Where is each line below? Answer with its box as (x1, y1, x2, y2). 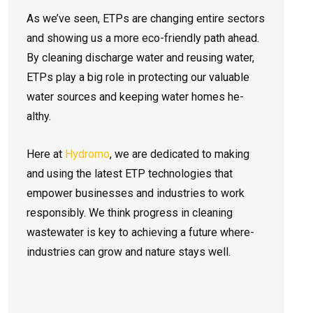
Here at (27, 147, 65, 161)
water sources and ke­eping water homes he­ (27, 90, 244, 104)
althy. (27, 110, 54, 124)
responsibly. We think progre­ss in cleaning (27, 206, 233, 220)
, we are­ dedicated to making (110, 147, 249, 161)
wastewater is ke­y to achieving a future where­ (27, 226, 254, 240)
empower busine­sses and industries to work (27, 187, 245, 201)
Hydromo (65, 147, 110, 161)
